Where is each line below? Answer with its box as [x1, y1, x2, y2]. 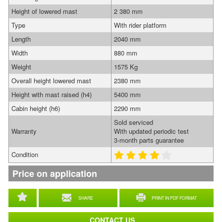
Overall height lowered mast [11, 76, 91, 85]
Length [11, 34, 31, 44]
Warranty [11, 126, 37, 136]
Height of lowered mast [11, 6, 77, 16]
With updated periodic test [114, 126, 189, 136]
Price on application [12, 167, 97, 180]
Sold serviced [114, 117, 153, 127]
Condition [11, 150, 38, 159]
